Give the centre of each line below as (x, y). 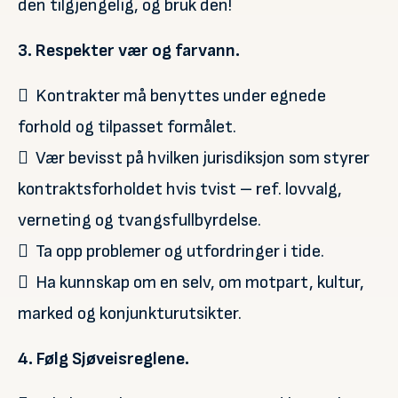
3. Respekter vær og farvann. (129, 51)
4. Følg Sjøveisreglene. (103, 359)
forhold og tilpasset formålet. (127, 127)
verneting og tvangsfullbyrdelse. (139, 220)
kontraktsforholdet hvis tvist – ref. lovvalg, (180, 189)
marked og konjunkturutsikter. (130, 314)
